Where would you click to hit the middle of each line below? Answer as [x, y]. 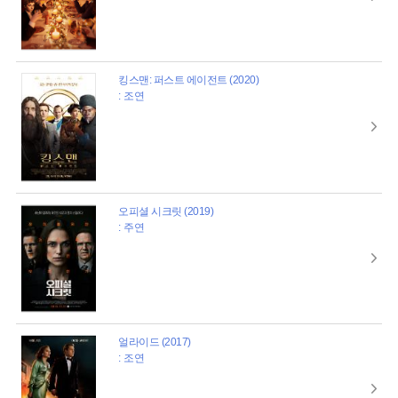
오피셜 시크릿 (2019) [166, 211]
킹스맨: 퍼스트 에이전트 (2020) [189, 80]
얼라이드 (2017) [155, 342]
